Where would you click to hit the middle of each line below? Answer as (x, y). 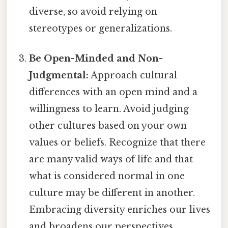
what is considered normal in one (107, 176)
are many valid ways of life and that (111, 159)
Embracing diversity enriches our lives (120, 209)
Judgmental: (59, 75)
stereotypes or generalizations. (101, 28)
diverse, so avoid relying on (93, 11)
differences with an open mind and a (113, 92)
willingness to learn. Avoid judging (109, 109)
